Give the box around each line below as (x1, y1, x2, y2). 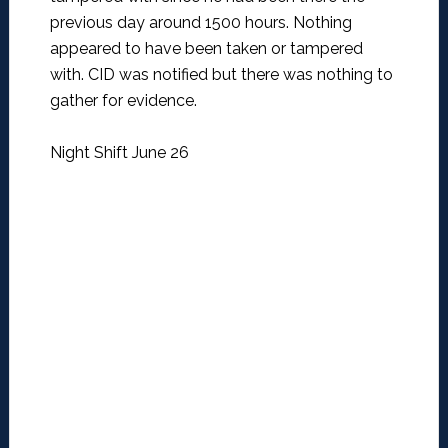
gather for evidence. (49, 91, 197, 111)
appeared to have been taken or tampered (49, 39, 363, 59)
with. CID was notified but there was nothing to (49, 65, 393, 85)
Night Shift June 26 (49, 143, 189, 163)
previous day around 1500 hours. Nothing (49, 13, 352, 33)
